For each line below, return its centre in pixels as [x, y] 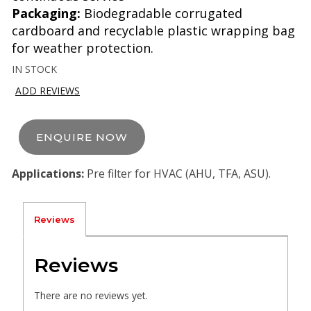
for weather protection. [83, 48]
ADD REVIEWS [48, 91]
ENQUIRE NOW [82, 137]
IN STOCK [34, 69]
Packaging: [46, 13]
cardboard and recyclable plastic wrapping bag [153, 30]
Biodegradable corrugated [161, 13]
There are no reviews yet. [91, 296]
